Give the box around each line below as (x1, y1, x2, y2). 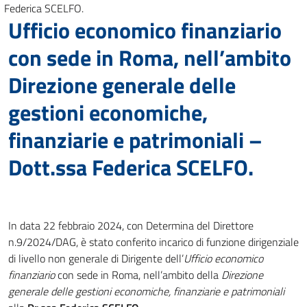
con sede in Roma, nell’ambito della (55, 267, 221, 283)
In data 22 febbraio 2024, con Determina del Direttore (8, 217, 254, 234)
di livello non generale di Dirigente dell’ (8, 250, 184, 267)
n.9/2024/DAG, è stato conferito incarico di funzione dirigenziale (8, 234, 299, 250)
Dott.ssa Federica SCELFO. (8, 151, 254, 184)
